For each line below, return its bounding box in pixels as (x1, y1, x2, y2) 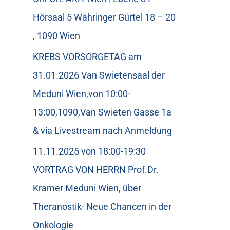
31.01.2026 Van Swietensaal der (33, 69, 165, 81)
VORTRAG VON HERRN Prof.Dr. (33, 164, 159, 175)
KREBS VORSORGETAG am (33, 51, 142, 62)
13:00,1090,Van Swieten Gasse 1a (33, 106, 171, 118)
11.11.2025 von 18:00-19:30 (33, 146, 146, 157)
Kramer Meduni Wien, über (33, 183, 141, 194)
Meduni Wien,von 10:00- (33, 88, 130, 99)
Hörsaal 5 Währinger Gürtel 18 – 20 (33, 12, 176, 23)
